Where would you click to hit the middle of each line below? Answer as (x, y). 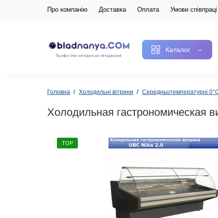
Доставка (112, 9)
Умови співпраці (194, 9)
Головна (59, 92)
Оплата (148, 9)
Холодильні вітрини (106, 92)
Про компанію (67, 9)
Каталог (178, 50)
